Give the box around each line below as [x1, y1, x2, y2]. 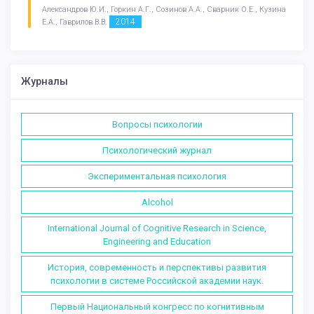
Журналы [21, 75, 68, 88]
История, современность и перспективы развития [48, 261, 266, 273]
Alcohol [141, 196, 173, 207]
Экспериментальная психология [88, 170, 226, 182]
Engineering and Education [103, 235, 211, 247]
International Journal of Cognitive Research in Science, [48, 222, 266, 233]
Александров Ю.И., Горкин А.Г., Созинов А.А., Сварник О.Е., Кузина [42, 4, 286, 14]
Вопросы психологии [111, 118, 203, 130]
